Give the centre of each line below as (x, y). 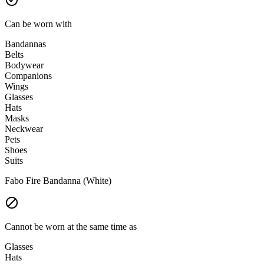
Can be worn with (38, 24)
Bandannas (25, 44)
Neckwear (24, 129)
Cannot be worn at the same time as (71, 227)
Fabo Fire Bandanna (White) (58, 181)
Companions (28, 76)
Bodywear (24, 65)
